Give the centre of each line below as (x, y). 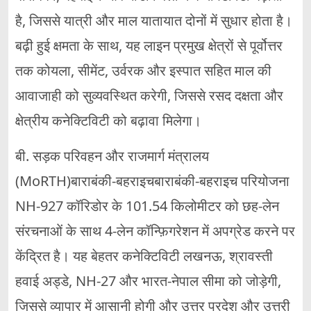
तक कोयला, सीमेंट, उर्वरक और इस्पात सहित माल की (143, 71)
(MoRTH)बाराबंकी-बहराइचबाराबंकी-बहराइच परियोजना (152, 181)
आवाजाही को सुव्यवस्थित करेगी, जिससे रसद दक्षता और (149, 96)
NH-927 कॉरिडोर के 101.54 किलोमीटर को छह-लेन (147, 206)
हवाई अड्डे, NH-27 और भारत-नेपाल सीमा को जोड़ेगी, (148, 281)
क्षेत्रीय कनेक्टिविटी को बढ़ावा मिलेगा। (108, 121)
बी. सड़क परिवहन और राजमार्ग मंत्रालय (112, 156)
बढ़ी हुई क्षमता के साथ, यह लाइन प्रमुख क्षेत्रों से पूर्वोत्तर (149, 46)
